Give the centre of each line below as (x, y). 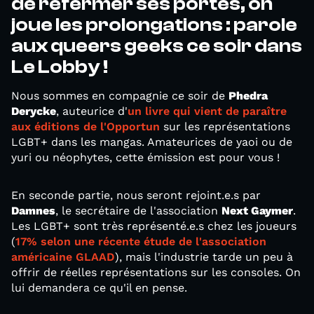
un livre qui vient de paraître (207, 111)
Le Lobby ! (60, 67)
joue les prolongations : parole (154, 25)
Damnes (33, 211)
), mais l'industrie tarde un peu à (204, 257)
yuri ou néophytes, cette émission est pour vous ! (145, 157)
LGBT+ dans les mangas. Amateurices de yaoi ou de (152, 142)
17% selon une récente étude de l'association (141, 241)
